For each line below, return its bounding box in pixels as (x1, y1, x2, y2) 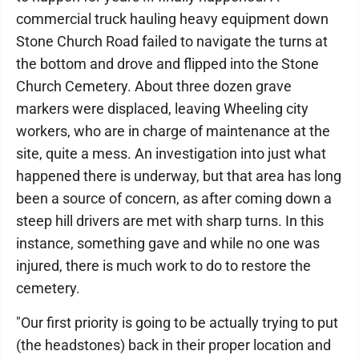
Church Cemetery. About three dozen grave (16, 78, 292, 95)
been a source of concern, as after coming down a (16, 190, 332, 207)
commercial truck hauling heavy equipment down (16, 10, 329, 27)
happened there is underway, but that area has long (16, 167, 341, 184)
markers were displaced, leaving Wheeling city (16, 100, 309, 117)
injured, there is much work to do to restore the (16, 257, 311, 274)
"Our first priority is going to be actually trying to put (16, 314, 338, 331)
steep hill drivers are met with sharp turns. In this (16, 212, 324, 229)
